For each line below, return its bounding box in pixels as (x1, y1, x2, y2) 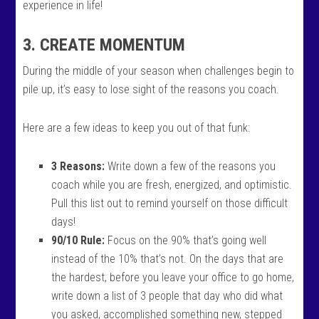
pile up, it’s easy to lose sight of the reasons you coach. (23, 83, 280, 96)
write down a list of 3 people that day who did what (51, 289, 283, 303)
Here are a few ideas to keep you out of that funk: (23, 121, 251, 135)
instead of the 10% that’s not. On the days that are (51, 252, 284, 266)
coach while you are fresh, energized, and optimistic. (51, 178, 293, 192)
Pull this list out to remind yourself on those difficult (51, 197, 288, 210)
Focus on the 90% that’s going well (105, 234, 267, 247)
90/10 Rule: (51, 234, 105, 247)
